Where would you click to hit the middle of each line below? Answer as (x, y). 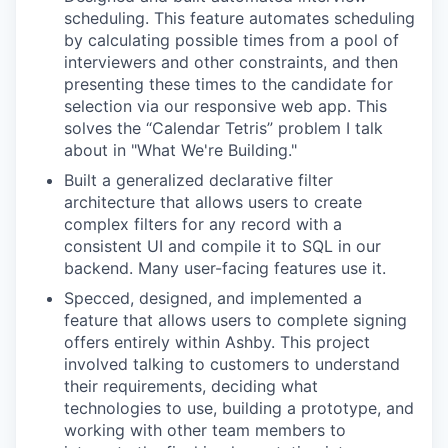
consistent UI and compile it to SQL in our (222, 246)
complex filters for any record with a (203, 224)
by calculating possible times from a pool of (231, 40)
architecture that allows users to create (213, 202)
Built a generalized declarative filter (198, 180)
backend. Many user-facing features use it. (225, 268)
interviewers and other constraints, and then (231, 62)
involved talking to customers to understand (232, 364)
